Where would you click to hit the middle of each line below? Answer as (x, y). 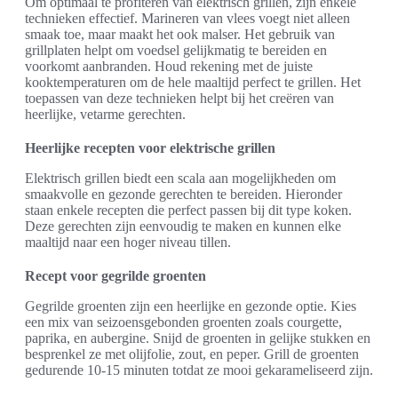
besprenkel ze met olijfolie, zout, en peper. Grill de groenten (192, 354)
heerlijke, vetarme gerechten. (105, 114)
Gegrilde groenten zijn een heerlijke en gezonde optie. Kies (191, 306)
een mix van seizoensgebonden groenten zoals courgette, (183, 322)
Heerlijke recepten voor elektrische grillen (150, 148)
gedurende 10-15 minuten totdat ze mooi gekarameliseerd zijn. (199, 370)
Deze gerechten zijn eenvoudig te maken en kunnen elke (183, 226)
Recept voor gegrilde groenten (115, 276)
